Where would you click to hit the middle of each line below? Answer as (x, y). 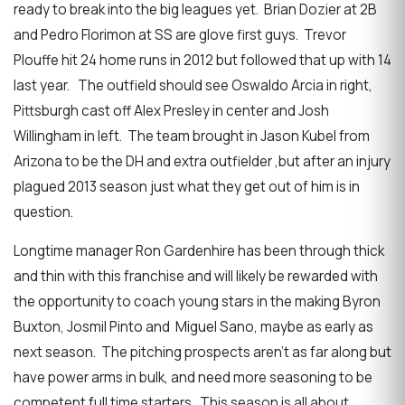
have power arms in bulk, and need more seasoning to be (193, 377)
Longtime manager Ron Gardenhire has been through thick (199, 250)
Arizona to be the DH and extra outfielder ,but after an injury (202, 161)
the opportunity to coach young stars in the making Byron (197, 301)
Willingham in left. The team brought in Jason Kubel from (192, 136)
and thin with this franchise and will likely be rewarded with (196, 276)
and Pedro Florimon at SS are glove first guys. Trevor (180, 34)
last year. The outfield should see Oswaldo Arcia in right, (193, 85)
